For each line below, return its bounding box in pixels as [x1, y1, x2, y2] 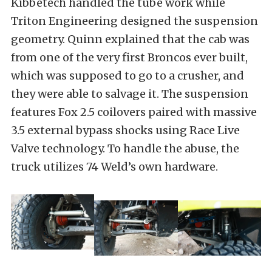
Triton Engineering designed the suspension [11, 13, 258, 28]
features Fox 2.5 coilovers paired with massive [11, 104, 257, 119]
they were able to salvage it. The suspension [11, 86, 248, 101]
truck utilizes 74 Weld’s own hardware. [11, 159, 218, 174]
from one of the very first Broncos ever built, [11, 50, 248, 64]
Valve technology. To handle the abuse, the [11, 141, 239, 155]
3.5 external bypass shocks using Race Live [11, 123, 240, 137]
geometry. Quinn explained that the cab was [11, 32, 250, 46]
